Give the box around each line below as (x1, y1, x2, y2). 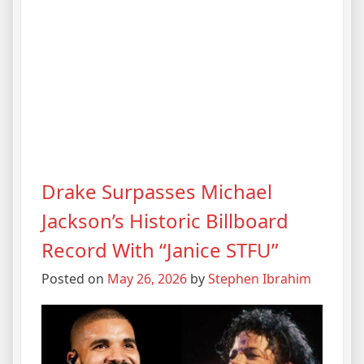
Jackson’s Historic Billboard (41, 207, 288, 235)
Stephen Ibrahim (208, 270, 311, 288)
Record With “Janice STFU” (41, 236, 279, 264)
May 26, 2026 (107, 270, 187, 288)
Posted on (41, 270, 107, 288)
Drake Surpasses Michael (41, 178, 272, 206)
